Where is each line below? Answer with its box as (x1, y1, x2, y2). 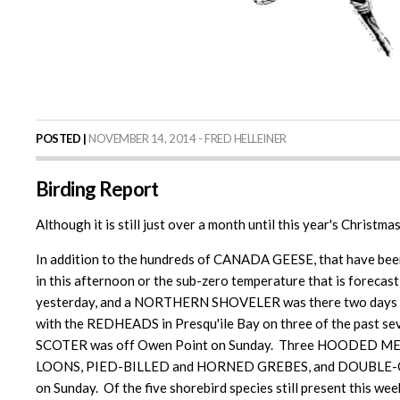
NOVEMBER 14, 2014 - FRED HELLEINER (86, 131, 287, 146)
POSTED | (36, 131, 87, 146)
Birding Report (36, 177, 159, 202)
